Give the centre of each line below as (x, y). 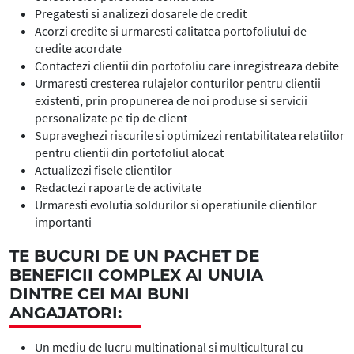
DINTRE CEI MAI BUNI (100, 294)
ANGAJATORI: (66, 313)
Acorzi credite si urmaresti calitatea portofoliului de (171, 31)
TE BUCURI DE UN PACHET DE (134, 256)
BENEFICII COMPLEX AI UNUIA (136, 275)
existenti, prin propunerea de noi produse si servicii (171, 100)
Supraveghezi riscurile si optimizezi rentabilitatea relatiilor (190, 135)
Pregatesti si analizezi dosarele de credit (141, 13)
